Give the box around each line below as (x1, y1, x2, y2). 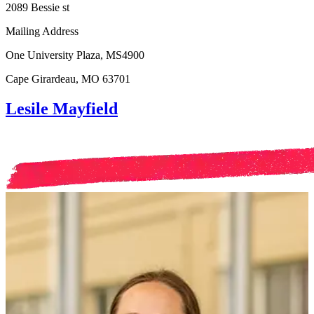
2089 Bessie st (6, 1, 69, 14)
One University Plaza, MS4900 (6, 49, 144, 62)
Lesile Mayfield (6, 99, 118, 118)
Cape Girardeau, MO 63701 (6, 73, 130, 86)
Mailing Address (6, 25, 78, 38)
